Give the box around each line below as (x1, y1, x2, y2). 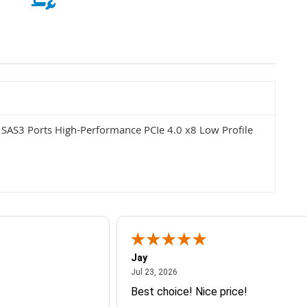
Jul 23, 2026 (130, 267, 177, 277)
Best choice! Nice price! (130, 285, 247, 298)
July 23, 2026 (176, 267, 228, 276)
